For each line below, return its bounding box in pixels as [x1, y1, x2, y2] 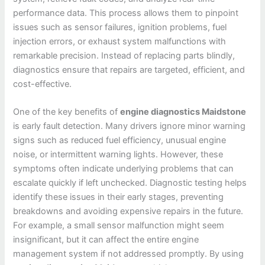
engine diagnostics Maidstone [120, 106, 247, 118]
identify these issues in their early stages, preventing [13, 192, 224, 203]
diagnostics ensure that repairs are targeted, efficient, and [13, 64, 245, 75]
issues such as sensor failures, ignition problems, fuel [13, 21, 227, 33]
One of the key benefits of [13, 106, 121, 118]
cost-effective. [13, 78, 72, 89]
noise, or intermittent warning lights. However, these [13, 149, 224, 160]
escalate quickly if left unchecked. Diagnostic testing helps [13, 177, 247, 189]
